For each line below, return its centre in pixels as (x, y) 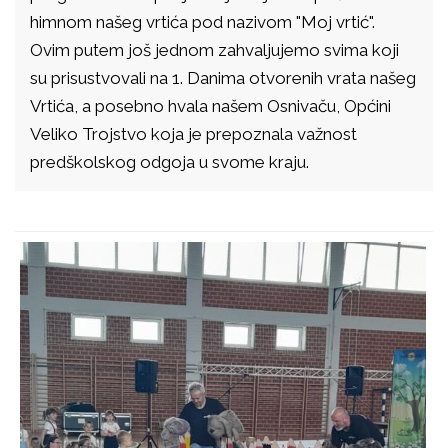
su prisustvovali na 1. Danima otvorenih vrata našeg (223, 77)
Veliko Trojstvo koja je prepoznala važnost (193, 133)
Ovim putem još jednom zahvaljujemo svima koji (214, 49)
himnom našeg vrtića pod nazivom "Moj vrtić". (202, 21)
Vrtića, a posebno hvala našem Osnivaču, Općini (210, 105)
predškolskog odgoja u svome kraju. (169, 161)
